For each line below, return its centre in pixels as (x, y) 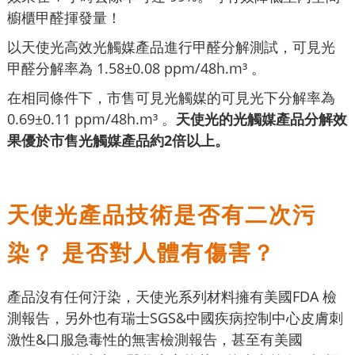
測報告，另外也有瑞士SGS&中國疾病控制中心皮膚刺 (175, 318)
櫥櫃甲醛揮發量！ (64, 18)
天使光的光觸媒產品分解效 (261, 119)
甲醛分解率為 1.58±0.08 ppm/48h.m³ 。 (136, 69)
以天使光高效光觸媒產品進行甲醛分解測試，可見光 (171, 47)
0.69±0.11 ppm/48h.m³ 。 (92, 119)
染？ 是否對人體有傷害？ (145, 252)
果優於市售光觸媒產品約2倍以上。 (118, 141)
